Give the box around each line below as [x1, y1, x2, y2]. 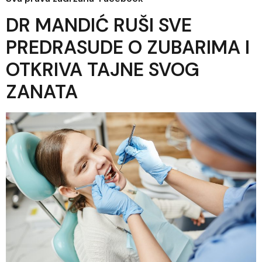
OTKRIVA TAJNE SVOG [6, 57, 199, 82]
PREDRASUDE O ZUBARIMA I [6, 35, 250, 60]
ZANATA [6, 80, 78, 105]
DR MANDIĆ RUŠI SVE [6, 13, 192, 38]
